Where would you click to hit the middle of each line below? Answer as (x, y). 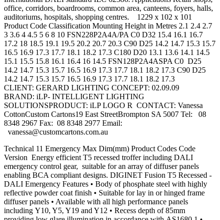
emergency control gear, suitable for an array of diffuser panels (101, 166)
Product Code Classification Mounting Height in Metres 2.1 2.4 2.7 (108, 26)
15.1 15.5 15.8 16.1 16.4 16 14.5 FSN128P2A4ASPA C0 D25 (104, 61)
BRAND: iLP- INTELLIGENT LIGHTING (74, 97)
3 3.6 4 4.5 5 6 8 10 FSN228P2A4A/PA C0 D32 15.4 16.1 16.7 (103, 35)
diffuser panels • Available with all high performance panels (96, 202)
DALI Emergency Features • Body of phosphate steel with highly (106, 184)
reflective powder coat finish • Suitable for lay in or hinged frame (104, 193)
